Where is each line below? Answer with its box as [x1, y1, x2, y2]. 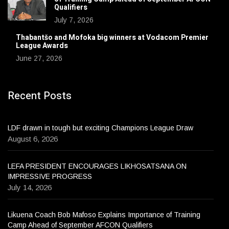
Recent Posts [8, 88, 72, 104]
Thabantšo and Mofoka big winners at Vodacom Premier [16, 32, 209, 43]
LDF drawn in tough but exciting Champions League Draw [8, 124, 193, 132]
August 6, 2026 [8, 134, 58, 144]
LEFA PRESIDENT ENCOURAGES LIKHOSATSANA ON [8, 162, 187, 171]
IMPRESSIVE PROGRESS [8, 172, 92, 181]
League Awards [16, 40, 68, 52]
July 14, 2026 [8, 183, 52, 192]
